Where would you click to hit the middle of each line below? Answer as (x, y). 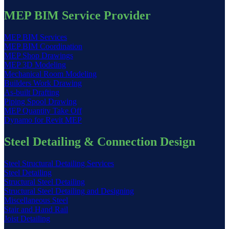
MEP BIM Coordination (43, 46)
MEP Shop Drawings (39, 55)
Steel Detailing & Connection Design (100, 141)
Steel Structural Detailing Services (59, 163)
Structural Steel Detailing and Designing (69, 191)
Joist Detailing (27, 218)
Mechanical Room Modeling (50, 74)
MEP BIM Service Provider (77, 15)
